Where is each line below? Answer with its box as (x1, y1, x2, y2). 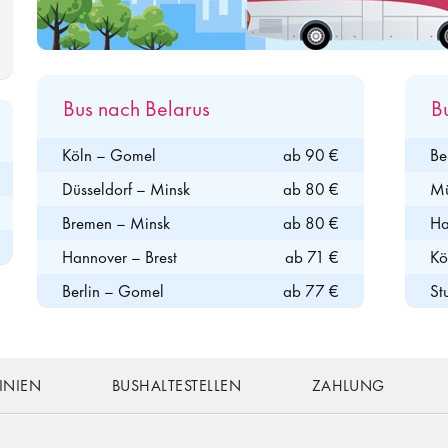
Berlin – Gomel (61, 280, 164, 302)
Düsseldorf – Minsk (61, 178, 190, 200)
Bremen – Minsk (61, 212, 170, 234)
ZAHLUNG (311, 375, 385, 396)
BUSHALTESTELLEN (111, 375, 242, 396)
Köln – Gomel (61, 144, 156, 166)
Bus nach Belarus (62, 94, 210, 123)
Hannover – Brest (61, 246, 177, 268)
